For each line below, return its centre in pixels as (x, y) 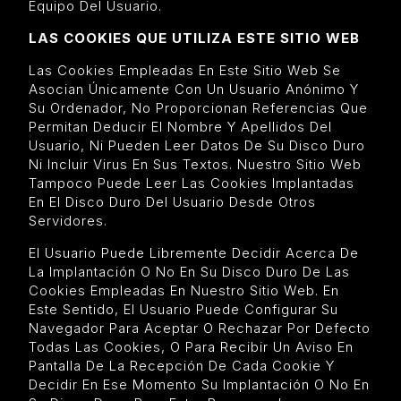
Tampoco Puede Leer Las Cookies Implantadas (192, 183)
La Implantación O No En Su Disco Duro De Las (189, 271)
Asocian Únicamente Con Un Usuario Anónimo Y (194, 89)
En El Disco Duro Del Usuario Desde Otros (172, 201)
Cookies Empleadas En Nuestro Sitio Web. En (184, 290)
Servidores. (68, 220)
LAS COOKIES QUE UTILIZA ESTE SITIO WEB (194, 38)
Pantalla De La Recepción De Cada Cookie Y (182, 365)
